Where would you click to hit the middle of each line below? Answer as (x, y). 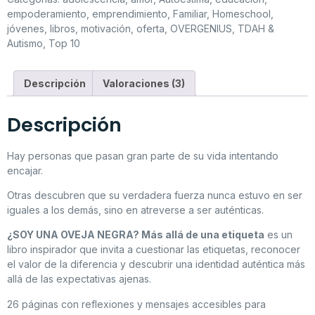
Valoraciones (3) (144, 83)
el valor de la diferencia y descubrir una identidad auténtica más (156, 264)
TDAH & (256, 28)
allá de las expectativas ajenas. (79, 279)
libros (63, 28)
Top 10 (64, 43)
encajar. (25, 170)
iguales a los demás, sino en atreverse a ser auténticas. (135, 210)
